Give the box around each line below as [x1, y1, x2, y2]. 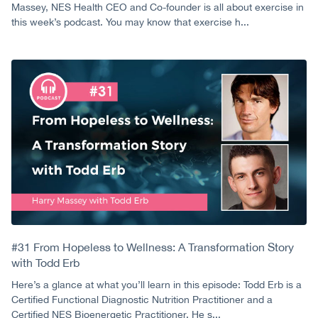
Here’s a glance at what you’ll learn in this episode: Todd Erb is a [11, 279, 302, 291]
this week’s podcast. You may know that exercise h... [11, 16, 249, 28]
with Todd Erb [11, 256, 79, 270]
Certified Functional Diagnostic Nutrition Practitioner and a [11, 294, 273, 306]
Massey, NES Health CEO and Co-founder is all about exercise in [11, 1, 304, 13]
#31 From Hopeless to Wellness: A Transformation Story [11, 241, 294, 254]
